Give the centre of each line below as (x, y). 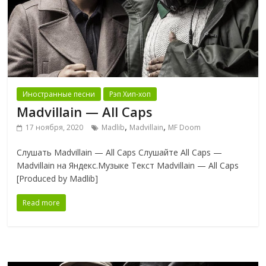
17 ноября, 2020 (55, 127)
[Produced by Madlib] (58, 178)
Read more (42, 202)
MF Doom (185, 127)
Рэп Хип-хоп (130, 94)
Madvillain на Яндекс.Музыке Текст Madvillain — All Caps (128, 165)
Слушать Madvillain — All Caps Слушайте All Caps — (120, 152)
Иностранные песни (59, 94)
